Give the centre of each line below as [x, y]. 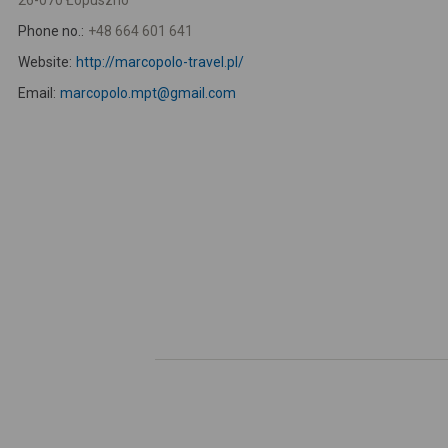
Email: [37, 93]
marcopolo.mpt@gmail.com [147, 93]
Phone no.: [51, 31]
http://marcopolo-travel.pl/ [159, 62]
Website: [45, 62]
